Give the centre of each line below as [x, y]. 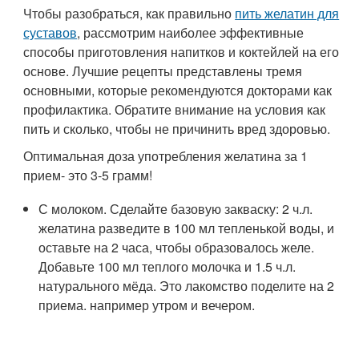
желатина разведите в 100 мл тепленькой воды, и [187, 228]
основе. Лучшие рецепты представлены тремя [163, 71]
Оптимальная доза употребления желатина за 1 [166, 155]
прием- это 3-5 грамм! [88, 175]
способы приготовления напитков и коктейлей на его [182, 51]
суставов [50, 32]
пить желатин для [287, 13]
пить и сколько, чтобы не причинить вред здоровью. [177, 128]
